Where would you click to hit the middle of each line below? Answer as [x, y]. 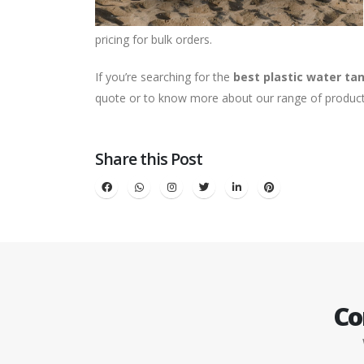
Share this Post [149, 159]
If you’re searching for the [164, 77]
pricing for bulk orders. [154, 39]
